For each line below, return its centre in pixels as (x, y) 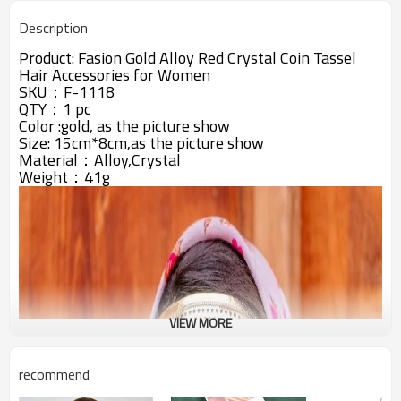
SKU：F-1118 (67, 92)
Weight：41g (64, 177)
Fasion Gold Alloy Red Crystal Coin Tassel (217, 58)
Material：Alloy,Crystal (102, 160)
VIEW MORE (200, 323)
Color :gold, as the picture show (124, 126)
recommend (54, 374)
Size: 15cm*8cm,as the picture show (141, 143)
